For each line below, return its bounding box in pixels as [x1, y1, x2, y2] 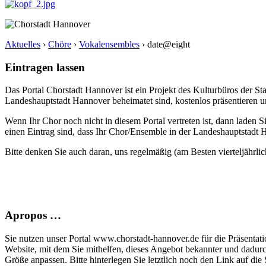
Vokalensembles [79, 39, 140, 49]
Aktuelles [5, 39, 40, 49]
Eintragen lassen [5, 61, 85, 74]
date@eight [147, 39, 190, 49]
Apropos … [5, 209, 61, 222]
